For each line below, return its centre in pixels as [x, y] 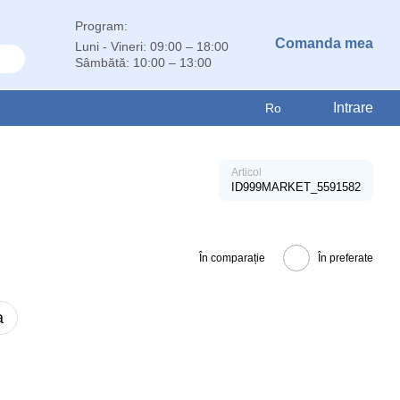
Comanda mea [324, 43]
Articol [246, 172]
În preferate [346, 258]
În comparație [232, 258]
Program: [101, 26]
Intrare [353, 108]
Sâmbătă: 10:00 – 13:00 [143, 62]
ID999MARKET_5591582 [296, 187]
